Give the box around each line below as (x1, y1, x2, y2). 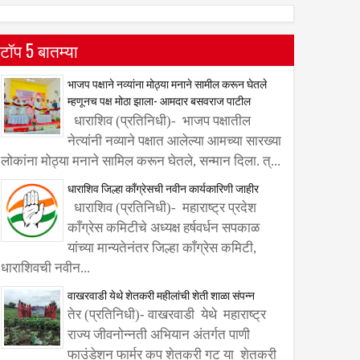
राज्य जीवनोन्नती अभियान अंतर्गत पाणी (67, 327, 250, 343)
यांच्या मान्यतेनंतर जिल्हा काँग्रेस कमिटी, (67, 239, 256, 256)
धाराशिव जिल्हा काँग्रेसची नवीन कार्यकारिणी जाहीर (67, 178, 259, 196)
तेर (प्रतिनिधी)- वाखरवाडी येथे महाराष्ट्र (67, 307, 266, 323)
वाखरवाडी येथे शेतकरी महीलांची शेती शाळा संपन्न (67, 285, 255, 303)
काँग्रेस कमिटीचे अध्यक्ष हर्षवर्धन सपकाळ (67, 219, 260, 235)
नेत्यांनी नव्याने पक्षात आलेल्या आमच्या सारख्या (67, 133, 281, 149)
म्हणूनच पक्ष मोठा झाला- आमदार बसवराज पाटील (67, 92, 251, 109)
